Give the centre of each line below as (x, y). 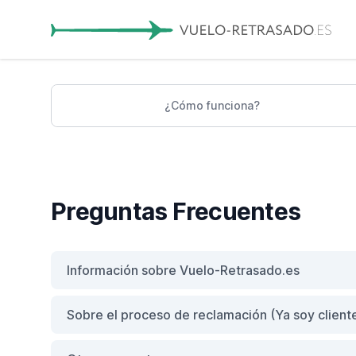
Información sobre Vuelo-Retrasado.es (183, 270)
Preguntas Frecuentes (176, 211)
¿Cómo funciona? (213, 105)
